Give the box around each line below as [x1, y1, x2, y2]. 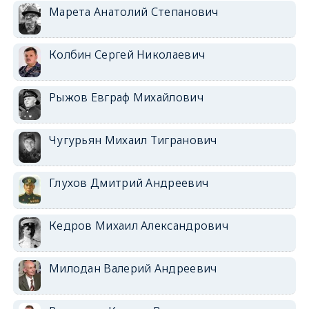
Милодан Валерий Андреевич [48, 261, 217, 277]
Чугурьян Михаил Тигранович [48, 132, 217, 148]
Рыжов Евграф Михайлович [48, 90, 203, 106]
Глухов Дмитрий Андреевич [48, 175, 209, 191]
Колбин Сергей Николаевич [48, 47, 206, 63]
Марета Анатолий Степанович [48, 4, 219, 20]
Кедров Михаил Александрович [48, 218, 229, 234]
